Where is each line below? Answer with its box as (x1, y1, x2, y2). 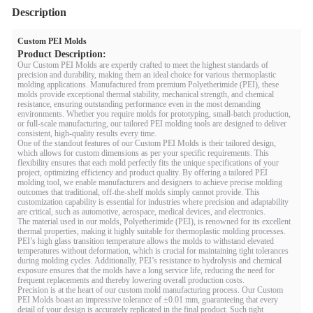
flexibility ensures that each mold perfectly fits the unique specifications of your (17, 158, 279, 168)
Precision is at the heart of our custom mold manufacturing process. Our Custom (17, 285, 283, 295)
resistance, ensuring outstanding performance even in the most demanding (17, 99, 261, 109)
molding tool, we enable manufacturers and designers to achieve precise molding (17, 177, 282, 187)
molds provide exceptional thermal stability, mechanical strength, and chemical (17, 89, 274, 99)
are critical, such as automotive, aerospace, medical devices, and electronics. (17, 207, 265, 217)
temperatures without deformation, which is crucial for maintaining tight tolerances (17, 246, 289, 256)
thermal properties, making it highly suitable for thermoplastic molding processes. (17, 226, 286, 236)
